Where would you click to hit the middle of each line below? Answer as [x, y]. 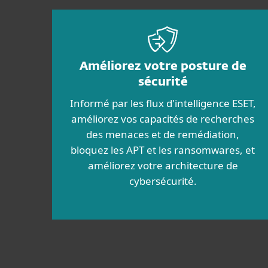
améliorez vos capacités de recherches [163, 119]
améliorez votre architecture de [163, 165]
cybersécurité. [163, 181]
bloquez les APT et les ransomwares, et [163, 150]
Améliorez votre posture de [163, 66]
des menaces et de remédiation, [163, 134]
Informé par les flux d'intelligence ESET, [163, 103]
